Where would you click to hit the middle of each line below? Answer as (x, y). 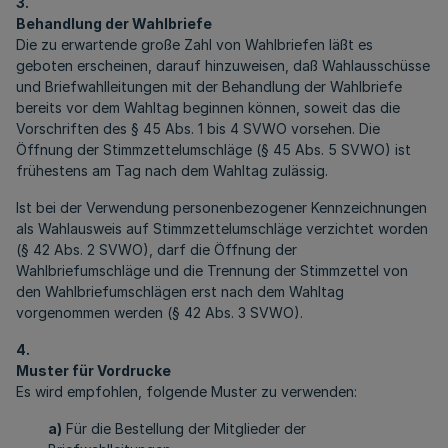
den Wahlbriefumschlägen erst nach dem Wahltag (180, 291)
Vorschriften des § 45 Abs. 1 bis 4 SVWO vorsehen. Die (198, 128)
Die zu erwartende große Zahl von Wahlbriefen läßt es (194, 44)
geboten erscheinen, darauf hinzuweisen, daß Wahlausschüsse (223, 65)
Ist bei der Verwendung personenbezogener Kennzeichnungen (221, 207)
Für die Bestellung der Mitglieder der (184, 428)
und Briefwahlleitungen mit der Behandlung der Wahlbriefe (209, 86)
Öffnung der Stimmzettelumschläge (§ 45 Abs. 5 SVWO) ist (213, 149)
